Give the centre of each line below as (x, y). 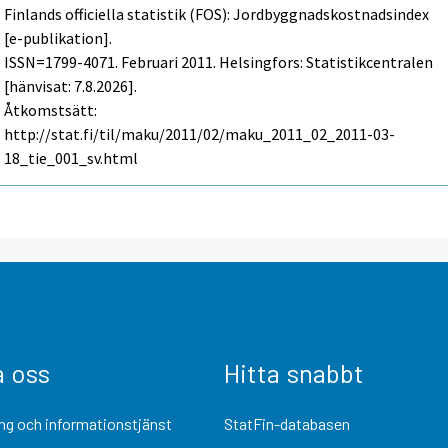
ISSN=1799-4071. (63, 61)
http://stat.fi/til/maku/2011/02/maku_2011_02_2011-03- (200, 133)
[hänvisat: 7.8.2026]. (71, 85)
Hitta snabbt (294, 372)
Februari (150, 61)
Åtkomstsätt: (51, 109)
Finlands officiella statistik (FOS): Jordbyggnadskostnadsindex (217, 13)
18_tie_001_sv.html (71, 157)
